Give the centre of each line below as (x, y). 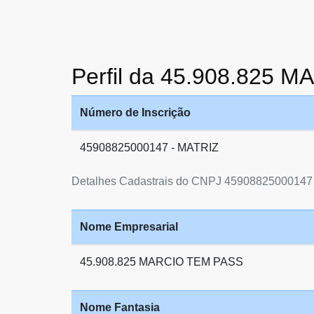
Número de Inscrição (135, 112)
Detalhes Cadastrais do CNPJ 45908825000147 (192, 181)
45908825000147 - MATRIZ (149, 148)
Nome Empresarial (129, 227)
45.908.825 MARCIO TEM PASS (162, 262)
